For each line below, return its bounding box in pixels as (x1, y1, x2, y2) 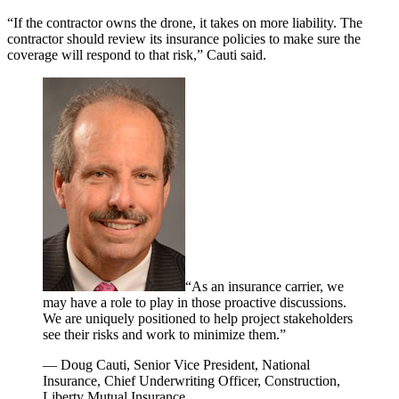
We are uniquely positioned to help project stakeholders (43, 311, 353, 327)
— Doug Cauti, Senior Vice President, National (43, 357, 310, 373)
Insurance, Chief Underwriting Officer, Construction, (43, 373, 340, 389)
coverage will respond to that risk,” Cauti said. (7, 47, 266, 63)
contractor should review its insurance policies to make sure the (7, 31, 361, 47)
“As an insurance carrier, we (185, 279, 344, 295)
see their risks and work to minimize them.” (43, 327, 286, 343)
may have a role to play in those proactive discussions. (43, 295, 346, 311)
